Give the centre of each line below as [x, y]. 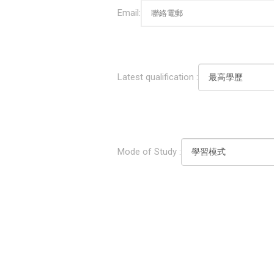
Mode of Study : [149, 151]
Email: [129, 13]
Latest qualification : [158, 77]
